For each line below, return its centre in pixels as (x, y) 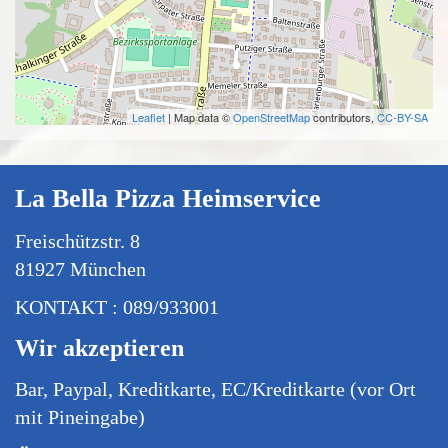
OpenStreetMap (271, 117)
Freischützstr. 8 (80, 241)
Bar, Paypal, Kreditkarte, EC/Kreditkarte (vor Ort (215, 389)
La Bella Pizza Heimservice (168, 198)
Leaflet (148, 117)
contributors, (343, 117)
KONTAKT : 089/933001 (117, 307)
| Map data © (199, 117)
